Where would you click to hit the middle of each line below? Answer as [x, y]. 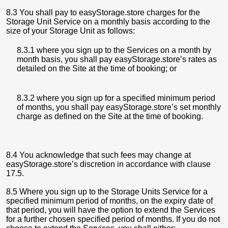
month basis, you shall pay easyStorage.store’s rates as [117, 59]
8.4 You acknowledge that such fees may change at [98, 155]
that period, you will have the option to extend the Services [111, 210]
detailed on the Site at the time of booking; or [97, 68]
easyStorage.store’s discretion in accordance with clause [108, 164]
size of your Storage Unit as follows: [70, 31]
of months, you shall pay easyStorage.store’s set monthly [119, 107]
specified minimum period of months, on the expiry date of [109, 201]
